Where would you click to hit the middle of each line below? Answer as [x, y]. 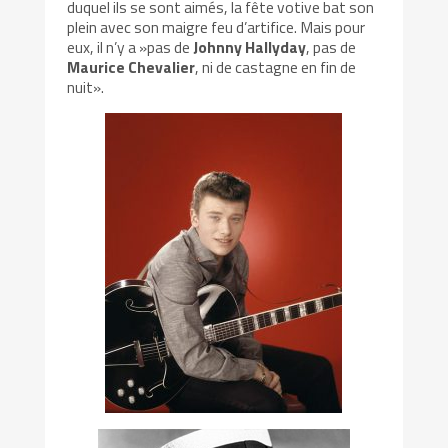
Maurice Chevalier [131, 67]
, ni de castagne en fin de [276, 67]
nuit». [86, 87]
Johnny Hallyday [250, 47]
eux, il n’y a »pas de [130, 47]
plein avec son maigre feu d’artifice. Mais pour [216, 27]
